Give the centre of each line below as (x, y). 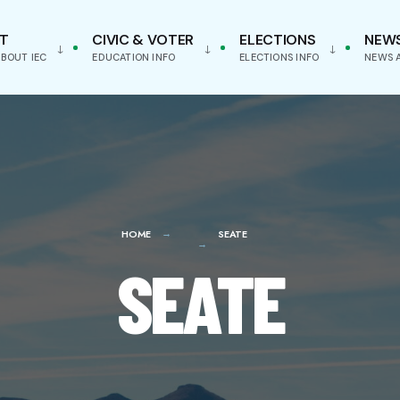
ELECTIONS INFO (279, 57)
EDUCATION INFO (134, 57)
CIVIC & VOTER (143, 40)
